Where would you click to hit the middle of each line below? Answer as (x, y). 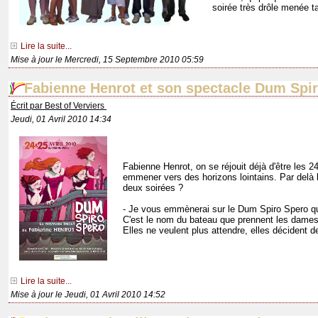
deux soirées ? (153, 188)
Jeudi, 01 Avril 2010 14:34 (61, 120)
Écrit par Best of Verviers (59, 106)
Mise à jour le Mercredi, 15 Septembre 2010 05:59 (107, 60)
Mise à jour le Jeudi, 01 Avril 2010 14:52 (88, 295)
